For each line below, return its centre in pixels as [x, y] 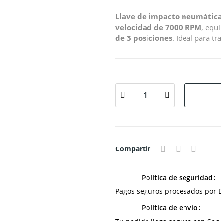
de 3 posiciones [144, 38]
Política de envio [170, 207]
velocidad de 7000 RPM [158, 27]
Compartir [133, 149]
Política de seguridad [177, 177]
